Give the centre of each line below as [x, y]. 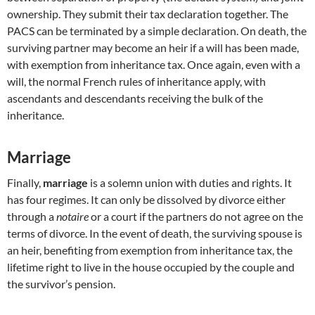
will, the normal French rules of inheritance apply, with [136, 82]
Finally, [25, 183]
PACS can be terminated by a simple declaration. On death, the [157, 31]
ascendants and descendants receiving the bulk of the [135, 98]
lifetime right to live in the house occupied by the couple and [151, 267]
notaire [72, 217]
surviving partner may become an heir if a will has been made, [153, 48]
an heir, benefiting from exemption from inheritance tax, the [150, 250]
